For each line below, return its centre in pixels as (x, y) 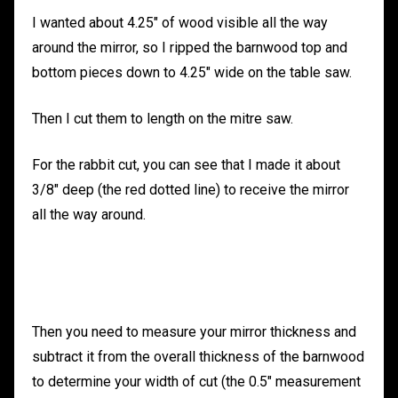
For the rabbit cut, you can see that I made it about (186, 165)
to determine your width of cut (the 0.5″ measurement (196, 382)
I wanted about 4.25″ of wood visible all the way (180, 23)
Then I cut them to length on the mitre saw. (163, 119)
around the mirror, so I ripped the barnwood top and (190, 48)
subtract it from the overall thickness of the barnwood (198, 357)
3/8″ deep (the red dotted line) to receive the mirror (191, 190)
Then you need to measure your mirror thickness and (194, 332)
